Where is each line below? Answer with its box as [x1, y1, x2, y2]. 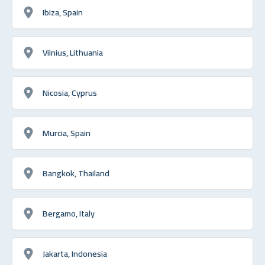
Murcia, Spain [43, 124, 91, 141]
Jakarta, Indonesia [43, 245, 107, 261]
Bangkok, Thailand [43, 164, 109, 181]
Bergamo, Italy [43, 205, 95, 221]
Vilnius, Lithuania [43, 44, 103, 60]
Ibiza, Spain [43, 4, 83, 20]
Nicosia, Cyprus [43, 84, 97, 101]
